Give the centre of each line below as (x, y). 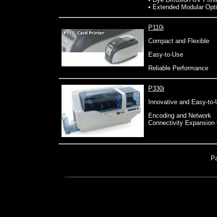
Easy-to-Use (166, 54)
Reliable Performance (178, 68)
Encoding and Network (180, 116)
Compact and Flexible (179, 41)
